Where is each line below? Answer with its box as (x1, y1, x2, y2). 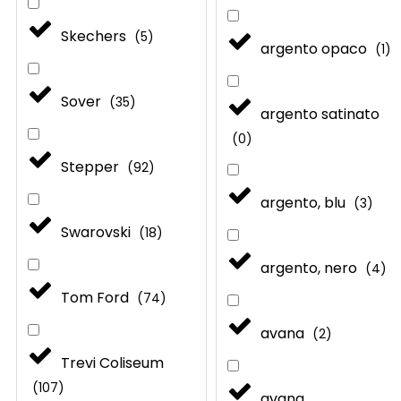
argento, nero (260, 257, 362, 278)
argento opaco (260, 38, 371, 59)
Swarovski (61, 221, 134, 243)
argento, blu (260, 192, 350, 213)
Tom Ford (61, 286, 132, 308)
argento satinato (260, 103, 380, 124)
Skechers (61, 25, 130, 47)
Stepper (61, 156, 123, 177)
